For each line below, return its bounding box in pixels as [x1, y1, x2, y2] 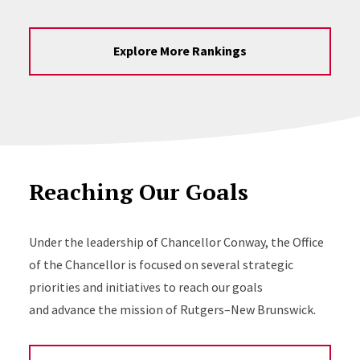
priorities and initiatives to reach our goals [28, 278, 263, 295]
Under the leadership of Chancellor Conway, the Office [28, 233, 324, 250]
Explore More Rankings [113, 43, 247, 59]
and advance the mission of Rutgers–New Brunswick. [28, 301, 316, 317]
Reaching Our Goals [28, 176, 248, 207]
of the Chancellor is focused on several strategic [28, 256, 293, 272]
